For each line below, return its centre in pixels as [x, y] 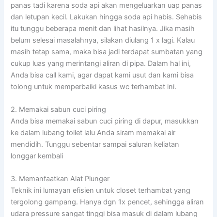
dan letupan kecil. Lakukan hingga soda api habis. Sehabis [107, 17]
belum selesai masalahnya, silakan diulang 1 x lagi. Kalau [103, 40]
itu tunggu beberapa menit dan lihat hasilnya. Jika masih [103, 28]
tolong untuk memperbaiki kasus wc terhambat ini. [94, 86]
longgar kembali [37, 156]
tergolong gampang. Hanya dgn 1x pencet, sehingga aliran [108, 202]
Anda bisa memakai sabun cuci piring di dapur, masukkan [105, 121]
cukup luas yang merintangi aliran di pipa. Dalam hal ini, [101, 63]
